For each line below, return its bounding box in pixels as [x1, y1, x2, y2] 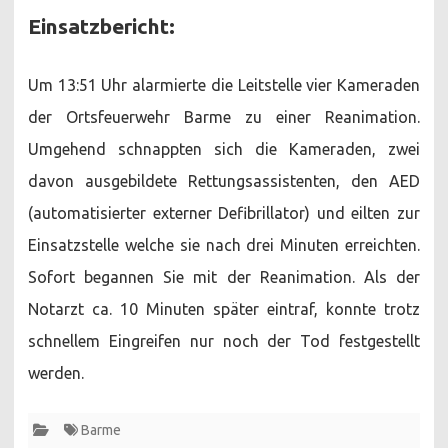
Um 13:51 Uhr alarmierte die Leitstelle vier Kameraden [28, 75, 420, 94]
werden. [28, 363, 84, 382]
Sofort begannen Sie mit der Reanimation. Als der [28, 267, 420, 286]
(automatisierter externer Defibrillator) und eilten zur [28, 203, 420, 222]
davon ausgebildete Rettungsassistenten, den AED [28, 171, 420, 190]
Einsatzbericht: [28, 13, 175, 38]
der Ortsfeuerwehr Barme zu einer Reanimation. [28, 107, 420, 126]
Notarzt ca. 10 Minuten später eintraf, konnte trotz [28, 299, 420, 318]
